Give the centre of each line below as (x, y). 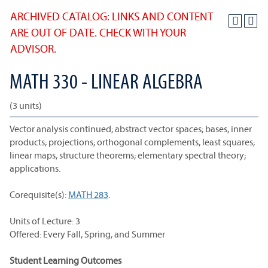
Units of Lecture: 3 (45, 221)
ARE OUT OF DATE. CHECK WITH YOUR (98, 32)
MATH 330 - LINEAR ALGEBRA (106, 81)
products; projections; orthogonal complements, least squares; (132, 142)
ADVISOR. (33, 48)
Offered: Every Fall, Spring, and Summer (87, 234)
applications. (35, 168)
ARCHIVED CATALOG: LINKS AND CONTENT (112, 16)
